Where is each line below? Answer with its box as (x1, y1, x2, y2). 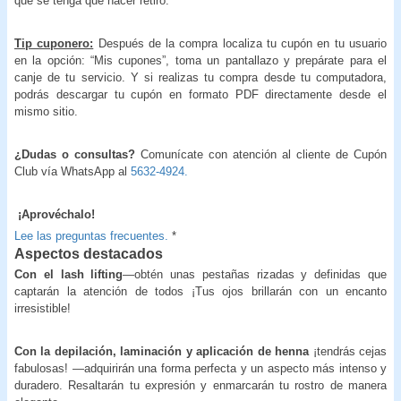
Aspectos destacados (14, 245, 163, 261)
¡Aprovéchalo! (14, 207, 95, 221)
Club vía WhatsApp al (14, 164, 131, 178)
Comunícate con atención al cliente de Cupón (141, 147, 387, 161)
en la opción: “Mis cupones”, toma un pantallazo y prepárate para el (14, 53, 387, 67)
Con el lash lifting (14, 267, 124, 281)
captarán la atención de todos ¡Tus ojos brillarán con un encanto (14, 284, 387, 298)
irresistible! (14, 301, 71, 315)
